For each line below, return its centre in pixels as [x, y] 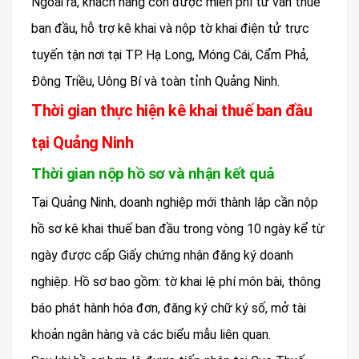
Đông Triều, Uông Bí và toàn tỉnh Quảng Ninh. [155, 82]
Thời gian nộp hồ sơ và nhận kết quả [153, 174]
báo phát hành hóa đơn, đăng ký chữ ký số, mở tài [169, 309]
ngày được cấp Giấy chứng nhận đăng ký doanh [162, 256]
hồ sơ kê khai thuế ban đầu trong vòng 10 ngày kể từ [178, 229]
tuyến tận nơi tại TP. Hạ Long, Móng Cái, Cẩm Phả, [170, 55]
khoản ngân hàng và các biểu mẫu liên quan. [151, 335]
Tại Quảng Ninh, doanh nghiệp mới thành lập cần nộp [175, 203]
